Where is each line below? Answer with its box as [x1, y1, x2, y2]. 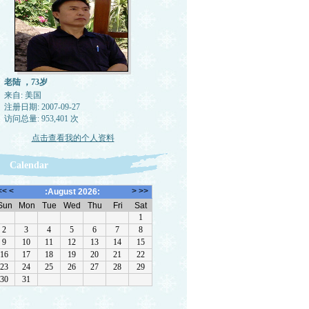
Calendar [9, 160, 48, 170]
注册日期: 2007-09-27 [3, 102, 80, 112]
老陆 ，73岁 [3, 77, 48, 87]
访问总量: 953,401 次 [3, 114, 79, 123]
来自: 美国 [3, 90, 41, 100]
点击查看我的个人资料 [31, 133, 114, 143]
